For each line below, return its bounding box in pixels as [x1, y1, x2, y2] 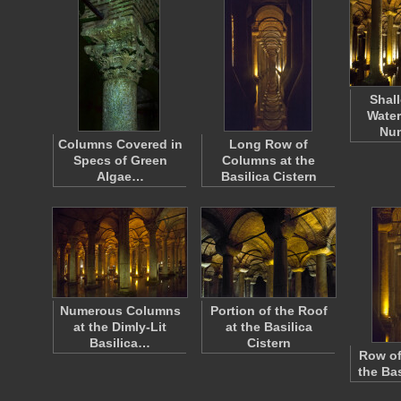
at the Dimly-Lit [73, 320, 166, 334]
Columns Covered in [57, 137, 183, 151]
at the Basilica [225, 320, 312, 334]
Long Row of [229, 137, 308, 151]
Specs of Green [73, 153, 167, 167]
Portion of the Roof [209, 303, 328, 318]
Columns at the [222, 153, 315, 167]
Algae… [96, 169, 144, 183]
